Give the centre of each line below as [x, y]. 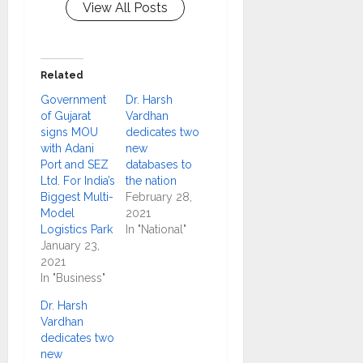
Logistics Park [77, 229]
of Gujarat [66, 115]
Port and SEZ [75, 164]
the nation [151, 180]
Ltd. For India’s [78, 180]
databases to [158, 164]
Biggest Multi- [77, 196]
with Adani [67, 148]
